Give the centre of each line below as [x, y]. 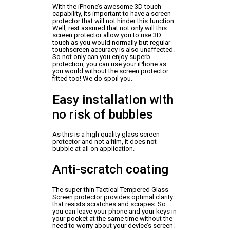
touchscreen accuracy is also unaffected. [113, 50]
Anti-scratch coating [110, 169]
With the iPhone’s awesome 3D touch [107, 7]
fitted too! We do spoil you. [92, 79]
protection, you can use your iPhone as [109, 64]
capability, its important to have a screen [111, 14]
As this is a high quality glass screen [106, 134]
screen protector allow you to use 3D [107, 35]
